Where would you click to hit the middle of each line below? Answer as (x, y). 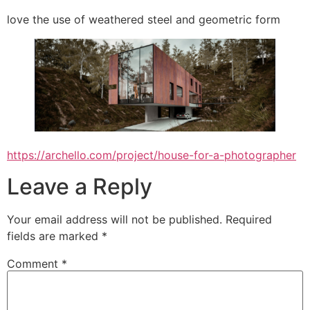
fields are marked (54, 236)
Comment (34, 263)
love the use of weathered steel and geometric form (144, 20)
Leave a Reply (80, 186)
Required (249, 219)
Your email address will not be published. (115, 219)
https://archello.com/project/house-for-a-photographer (152, 155)
